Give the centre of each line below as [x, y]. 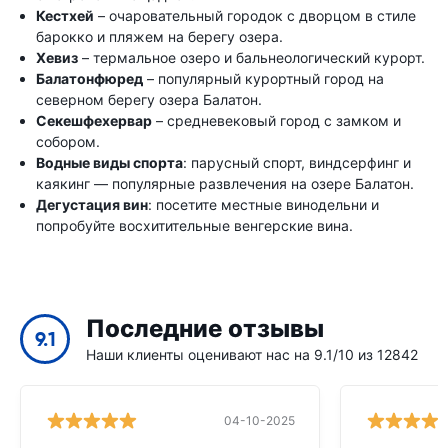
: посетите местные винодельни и [263, 204]
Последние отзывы [205, 328]
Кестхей [65, 15]
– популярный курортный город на [263, 78]
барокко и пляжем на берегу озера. [159, 36]
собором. [68, 141]
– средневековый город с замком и [276, 120]
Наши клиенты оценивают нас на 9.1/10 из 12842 [252, 354]
